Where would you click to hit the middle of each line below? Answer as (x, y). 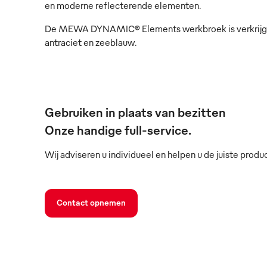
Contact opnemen (91, 202)
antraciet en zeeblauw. (91, 42)
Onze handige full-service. (118, 129)
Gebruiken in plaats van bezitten (135, 111)
